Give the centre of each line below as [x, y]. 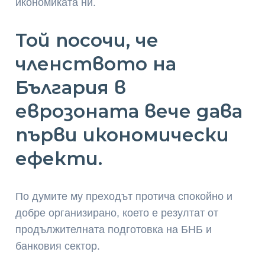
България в [71, 87]
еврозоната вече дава [129, 111]
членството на [96, 64]
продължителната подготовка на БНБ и [114, 229]
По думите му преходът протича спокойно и [124, 196]
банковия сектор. [58, 246]
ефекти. [59, 158]
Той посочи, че [87, 40]
